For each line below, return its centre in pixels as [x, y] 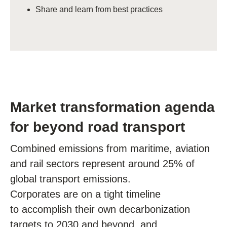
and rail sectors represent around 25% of [102, 164]
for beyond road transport [98, 127]
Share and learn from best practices [99, 9]
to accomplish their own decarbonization [100, 209]
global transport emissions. [72, 179]
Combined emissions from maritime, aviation [110, 148]
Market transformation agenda [112, 107]
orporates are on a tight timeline [89, 194]
